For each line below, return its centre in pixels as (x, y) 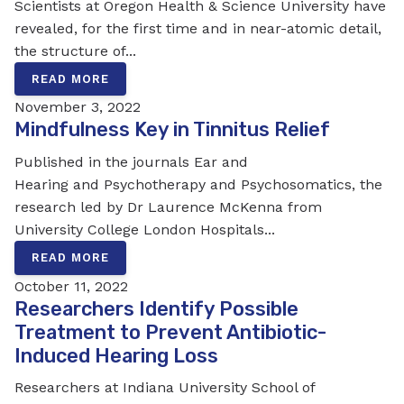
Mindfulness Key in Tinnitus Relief (172, 130)
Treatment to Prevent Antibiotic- (170, 332)
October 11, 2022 (71, 286)
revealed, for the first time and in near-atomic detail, (198, 28)
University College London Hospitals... (145, 230)
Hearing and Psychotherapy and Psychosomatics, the (198, 185)
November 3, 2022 (78, 107)
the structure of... (75, 50)
